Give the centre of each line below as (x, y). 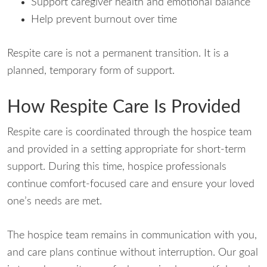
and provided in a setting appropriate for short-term (126, 150)
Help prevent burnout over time (104, 20)
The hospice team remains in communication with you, (132, 235)
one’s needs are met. (55, 201)
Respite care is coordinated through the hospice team (129, 132)
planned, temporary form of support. (91, 71)
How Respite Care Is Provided (124, 107)
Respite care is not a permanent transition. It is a (118, 54)
